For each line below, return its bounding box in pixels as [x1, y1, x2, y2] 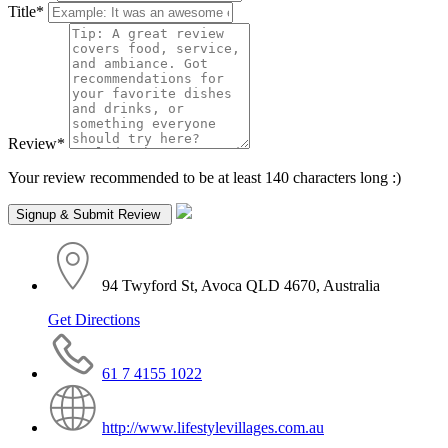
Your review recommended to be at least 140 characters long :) [8, 169, 401, 187]
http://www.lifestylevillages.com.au [102, 419, 324, 437]
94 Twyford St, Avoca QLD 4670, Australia [102, 277, 380, 295]
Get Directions [48, 311, 140, 329]
